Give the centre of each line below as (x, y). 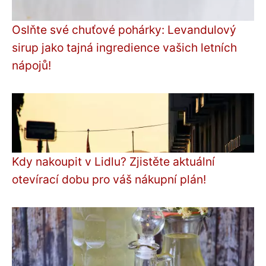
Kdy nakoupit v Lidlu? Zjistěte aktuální (113, 161)
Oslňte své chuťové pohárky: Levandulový (124, 30)
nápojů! (31, 65)
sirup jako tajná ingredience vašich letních (124, 47)
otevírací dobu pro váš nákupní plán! (109, 179)
